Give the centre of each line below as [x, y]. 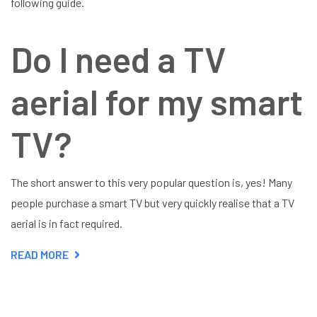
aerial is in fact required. [67, 223]
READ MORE [40, 254]
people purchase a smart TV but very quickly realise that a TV [152, 202]
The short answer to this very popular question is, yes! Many [151, 182]
